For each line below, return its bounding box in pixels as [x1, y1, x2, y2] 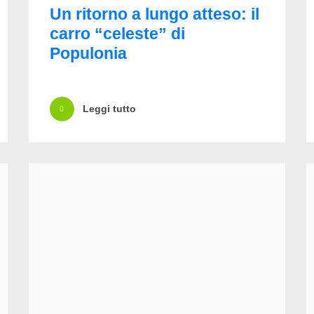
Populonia [49, 43, 127, 62]
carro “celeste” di [49, 24, 185, 43]
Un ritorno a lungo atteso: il [49, 4, 259, 23]
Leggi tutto [82, 103, 136, 115]
